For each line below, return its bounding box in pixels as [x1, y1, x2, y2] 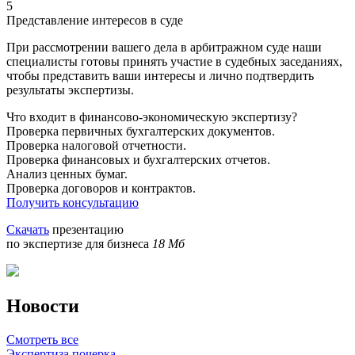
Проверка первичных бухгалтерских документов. [6, 124, 275, 139]
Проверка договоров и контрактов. [6, 181, 196, 196]
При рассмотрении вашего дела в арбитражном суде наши [6, 40, 322, 55]
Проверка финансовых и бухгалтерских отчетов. [6, 153, 270, 167]
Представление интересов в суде [6, 13, 183, 28]
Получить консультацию [6, 196, 139, 210]
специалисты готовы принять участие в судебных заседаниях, [6, 55, 342, 69]
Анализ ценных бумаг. [6, 167, 128, 181]
